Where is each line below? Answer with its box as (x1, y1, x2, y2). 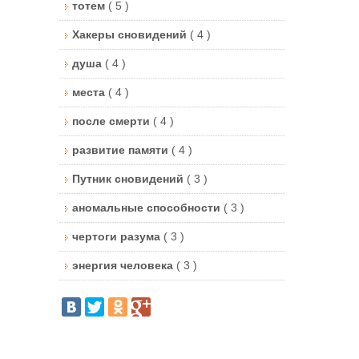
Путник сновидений (72, 171, 187, 185)
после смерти (72, 114, 153, 127)
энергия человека (72, 258, 176, 272)
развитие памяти (72, 143, 171, 156)
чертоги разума (72, 229, 163, 243)
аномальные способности (72, 200, 224, 214)
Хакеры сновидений (72, 27, 190, 41)
